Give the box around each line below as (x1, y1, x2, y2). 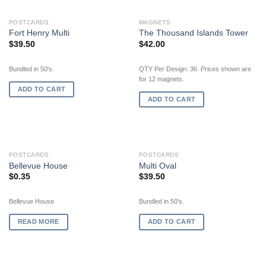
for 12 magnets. (138, 75, 184, 83)
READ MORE (17, 218, 59, 226)
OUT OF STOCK (32, 150, 104, 161)
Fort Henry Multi (8, 28, 69, 38)
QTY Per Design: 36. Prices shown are (138, 65, 251, 72)
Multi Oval (138, 161, 176, 170)
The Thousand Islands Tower (138, 28, 248, 38)
